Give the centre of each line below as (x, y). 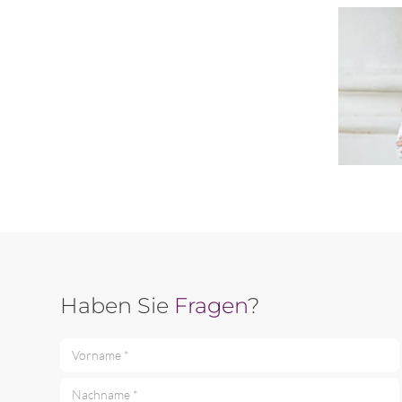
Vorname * (89, 363)
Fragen (211, 306)
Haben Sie (117, 306)
